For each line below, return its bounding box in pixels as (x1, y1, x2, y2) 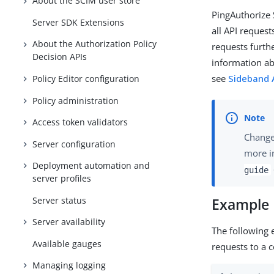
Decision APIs (32, 51, 87, 63)
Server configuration (32, 138, 116, 150)
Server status (32, 194, 87, 206)
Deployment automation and (32, 160, 150, 172)
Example (212, 195, 270, 215)
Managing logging (32, 259, 106, 272)
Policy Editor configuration (32, 73, 140, 85)
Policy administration (32, 94, 119, 106)
